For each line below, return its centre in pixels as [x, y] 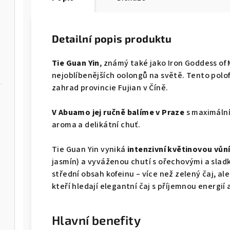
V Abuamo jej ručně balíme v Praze [118, 112]
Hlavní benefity [96, 220]
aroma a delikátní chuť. [96, 125]
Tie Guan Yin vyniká [90, 149]
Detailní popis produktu [112, 39]
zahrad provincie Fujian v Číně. [110, 88]
